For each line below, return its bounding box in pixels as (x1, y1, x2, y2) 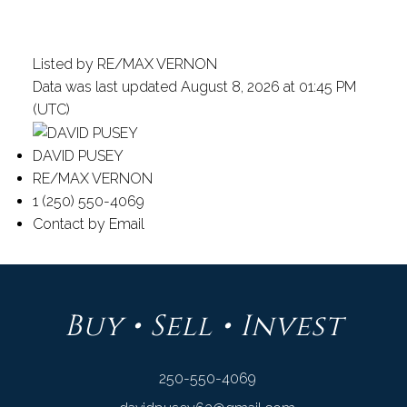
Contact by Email (32, 215, 144, 233)
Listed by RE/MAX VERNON (32, 55, 217, 73)
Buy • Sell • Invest (65, 307, 342, 346)
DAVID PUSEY (32, 147, 124, 165)
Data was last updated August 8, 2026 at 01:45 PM (32, 77, 356, 95)
